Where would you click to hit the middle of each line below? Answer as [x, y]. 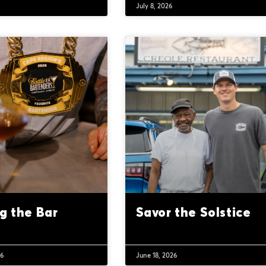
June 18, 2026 [156, 256]
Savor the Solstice [193, 212]
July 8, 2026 [154, 6]
